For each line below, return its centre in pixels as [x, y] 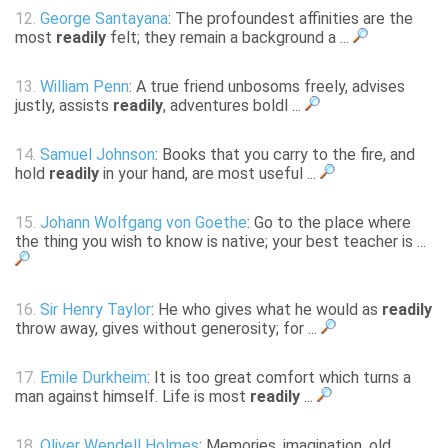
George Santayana [104, 19]
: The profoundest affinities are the [290, 19]
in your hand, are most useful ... [209, 174]
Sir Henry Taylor [95, 310]
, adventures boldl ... [234, 106]
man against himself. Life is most [132, 397]
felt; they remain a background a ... [229, 38]
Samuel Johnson [97, 155]
